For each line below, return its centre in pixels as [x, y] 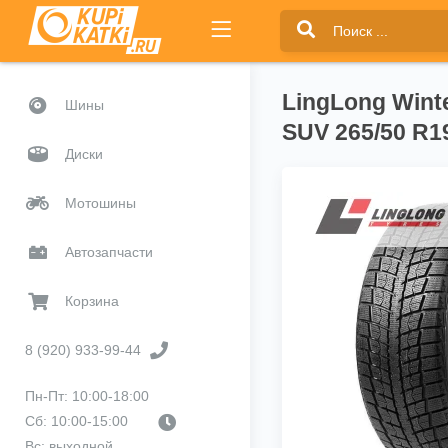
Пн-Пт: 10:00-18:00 [87, 396]
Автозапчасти [109, 251]
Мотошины [100, 202]
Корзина [92, 300]
